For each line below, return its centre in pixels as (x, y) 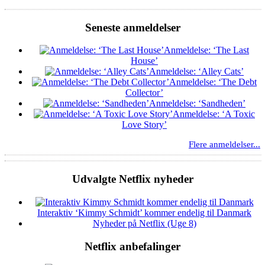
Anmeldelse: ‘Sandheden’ (197, 104)
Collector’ (144, 93)
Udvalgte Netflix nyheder (132, 179)
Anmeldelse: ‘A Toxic (214, 114)
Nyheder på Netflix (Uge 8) (144, 223)
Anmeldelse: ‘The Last (206, 50)
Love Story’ (144, 125)
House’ (144, 61)
